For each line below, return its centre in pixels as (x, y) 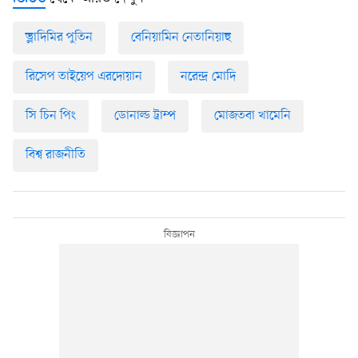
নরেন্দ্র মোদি (208, 77)
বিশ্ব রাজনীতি (56, 155)
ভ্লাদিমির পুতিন (59, 38)
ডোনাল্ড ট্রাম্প (145, 115)
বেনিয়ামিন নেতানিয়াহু (181, 38)
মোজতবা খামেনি (253, 115)
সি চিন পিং (51, 115)
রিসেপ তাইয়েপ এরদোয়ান (84, 77)
